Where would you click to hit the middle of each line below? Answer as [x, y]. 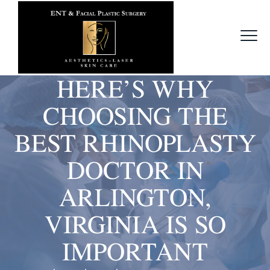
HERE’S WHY [135, 89]
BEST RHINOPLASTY [135, 143]
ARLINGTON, [135, 197]
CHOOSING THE [135, 116]
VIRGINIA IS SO [135, 224]
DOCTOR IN [135, 170]
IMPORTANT [135, 251]
